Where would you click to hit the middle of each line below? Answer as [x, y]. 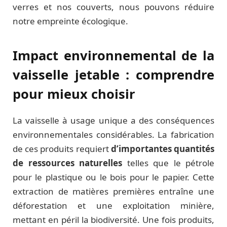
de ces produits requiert [62, 148]
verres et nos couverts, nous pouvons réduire [113, 7]
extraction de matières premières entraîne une [113, 191]
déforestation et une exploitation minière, [113, 205]
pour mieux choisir [74, 94]
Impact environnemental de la [113, 55]
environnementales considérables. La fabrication [113, 134]
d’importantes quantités [163, 148]
